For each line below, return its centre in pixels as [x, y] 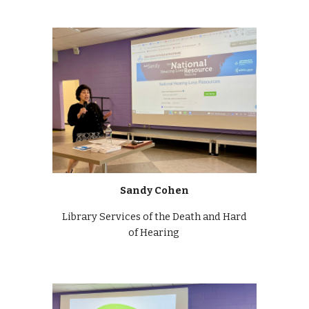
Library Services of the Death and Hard [154, 217]
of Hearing [154, 233]
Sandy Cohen [154, 191]
